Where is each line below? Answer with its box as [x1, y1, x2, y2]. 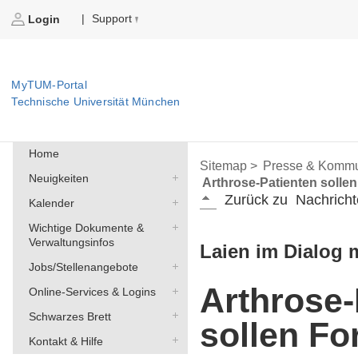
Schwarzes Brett [28, 309, 111, 323]
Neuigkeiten [28, 172, 89, 185]
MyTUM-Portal [11, 78, 87, 92]
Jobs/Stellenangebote [28, 261, 138, 274]
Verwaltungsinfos [28, 236, 114, 249]
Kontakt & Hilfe [28, 334, 103, 348]
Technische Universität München [11, 95, 181, 109]
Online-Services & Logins [28, 284, 156, 298]
